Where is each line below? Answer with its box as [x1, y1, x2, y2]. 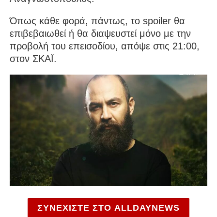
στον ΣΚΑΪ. [10, 53, 57, 64]
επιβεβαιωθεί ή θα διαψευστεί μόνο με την [10, 28, 191, 39]
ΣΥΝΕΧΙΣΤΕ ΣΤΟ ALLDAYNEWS [37, 202, 180, 213]
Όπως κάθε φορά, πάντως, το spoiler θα [10, 15, 185, 27]
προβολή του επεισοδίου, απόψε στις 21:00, [10, 41, 200, 52]
